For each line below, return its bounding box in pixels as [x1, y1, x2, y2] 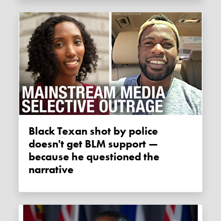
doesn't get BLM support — [29, 137, 158, 151]
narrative [29, 162, 74, 177]
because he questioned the [29, 149, 160, 164]
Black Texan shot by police [29, 124, 36, 138]
